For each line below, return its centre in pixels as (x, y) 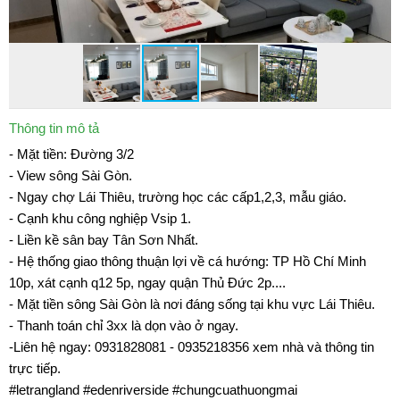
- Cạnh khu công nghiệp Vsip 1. (100, 218)
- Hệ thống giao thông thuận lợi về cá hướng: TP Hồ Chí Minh (187, 261)
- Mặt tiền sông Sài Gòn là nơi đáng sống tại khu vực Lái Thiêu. (192, 304)
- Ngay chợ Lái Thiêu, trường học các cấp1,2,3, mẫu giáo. (178, 197)
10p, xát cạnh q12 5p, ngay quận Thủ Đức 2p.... (147, 283)
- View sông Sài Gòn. (71, 175)
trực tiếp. (35, 368)
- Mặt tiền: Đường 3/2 (71, 154)
